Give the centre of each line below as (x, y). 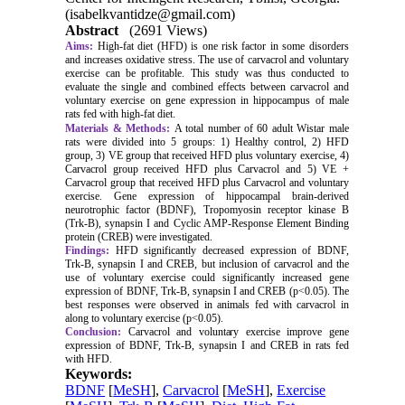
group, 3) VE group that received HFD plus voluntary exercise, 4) (207, 155)
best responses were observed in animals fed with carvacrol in (207, 304)
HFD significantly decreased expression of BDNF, (229, 250)
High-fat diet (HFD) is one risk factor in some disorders (223, 46)
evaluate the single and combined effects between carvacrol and (207, 86)
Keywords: (99, 373)
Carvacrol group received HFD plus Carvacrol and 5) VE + (207, 169)
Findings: (88, 250)
